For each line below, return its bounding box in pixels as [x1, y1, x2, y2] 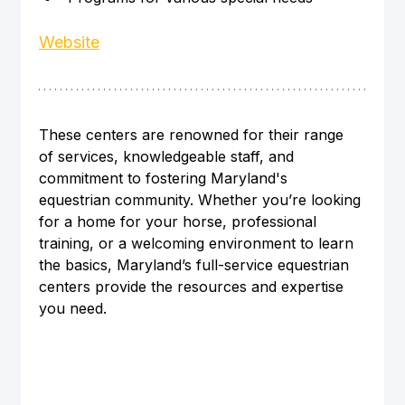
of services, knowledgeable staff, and [38, 146, 298, 165]
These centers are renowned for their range [38, 125, 348, 144]
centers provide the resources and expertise [38, 277, 348, 296]
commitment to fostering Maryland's [38, 168, 292, 187]
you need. [38, 298, 107, 317]
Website [38, 32, 99, 52]
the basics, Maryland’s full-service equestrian [38, 255, 353, 274]
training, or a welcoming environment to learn [38, 233, 358, 252]
